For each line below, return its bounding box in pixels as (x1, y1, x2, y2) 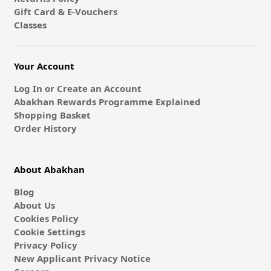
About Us (13, 199, 55, 212)
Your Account (13, 60, 74, 73)
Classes (13, 19, 47, 31)
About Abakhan (13, 163, 85, 176)
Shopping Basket (13, 109, 91, 122)
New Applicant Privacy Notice (13, 252, 151, 265)
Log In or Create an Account (13, 82, 142, 95)
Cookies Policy (13, 212, 79, 225)
